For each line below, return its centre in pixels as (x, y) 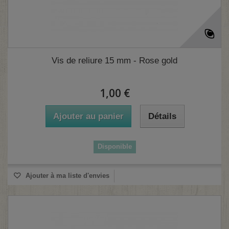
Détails (162, 117)
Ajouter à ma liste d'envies (66, 176)
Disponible (114, 147)
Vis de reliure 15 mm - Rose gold (114, 61)
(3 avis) (215, 67)
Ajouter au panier (88, 117)
